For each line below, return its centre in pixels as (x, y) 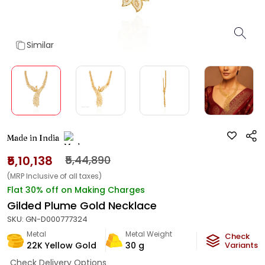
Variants (241, 245)
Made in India (33, 138)
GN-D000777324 (56, 219)
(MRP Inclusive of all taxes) (54, 176)
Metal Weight (149, 234)
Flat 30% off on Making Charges (76, 190)
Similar (40, 45)
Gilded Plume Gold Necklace (82, 206)
